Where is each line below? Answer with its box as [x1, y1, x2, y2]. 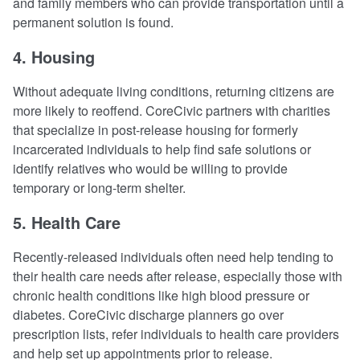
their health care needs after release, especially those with [13, 267, 342, 286]
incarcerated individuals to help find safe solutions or [13, 140, 311, 159]
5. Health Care [13, 211, 121, 235]
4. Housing [13, 45, 95, 69]
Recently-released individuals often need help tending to [13, 247, 333, 267]
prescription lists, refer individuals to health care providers [13, 325, 339, 344]
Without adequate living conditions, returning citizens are [13, 82, 334, 101]
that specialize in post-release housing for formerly [13, 121, 298, 140]
